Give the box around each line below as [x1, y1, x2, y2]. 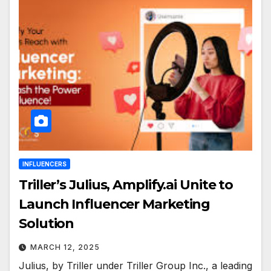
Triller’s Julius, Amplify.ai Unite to [19, 176, 233, 193]
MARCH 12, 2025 [30, 242, 100, 252]
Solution [19, 215, 74, 232]
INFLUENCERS [22, 160, 67, 168]
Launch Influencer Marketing [19, 195, 211, 212]
